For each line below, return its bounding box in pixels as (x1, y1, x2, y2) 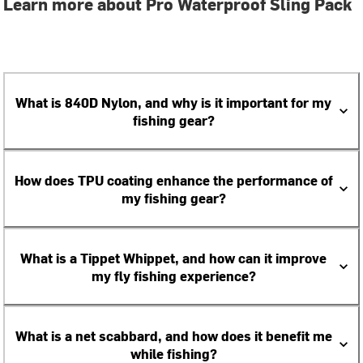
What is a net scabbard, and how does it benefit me (15, 327, 332, 345)
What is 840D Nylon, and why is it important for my (15, 93, 331, 112)
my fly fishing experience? (91, 267, 256, 285)
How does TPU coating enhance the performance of (14, 171, 333, 190)
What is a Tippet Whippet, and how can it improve (20, 249, 327, 267)
